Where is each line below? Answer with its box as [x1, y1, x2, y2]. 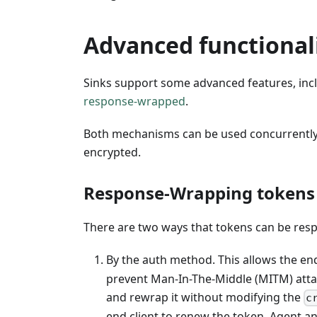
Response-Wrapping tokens [83, 180, 315, 204]
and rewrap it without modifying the [106, 289, 304, 306]
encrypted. [83, 144, 141, 160]
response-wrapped [83, 93, 185, 109]
